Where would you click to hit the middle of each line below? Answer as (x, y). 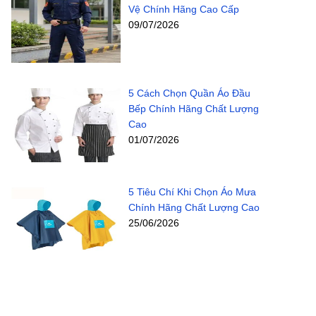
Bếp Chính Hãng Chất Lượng (193, 108)
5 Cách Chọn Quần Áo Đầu (189, 93)
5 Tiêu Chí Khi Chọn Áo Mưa (192, 192)
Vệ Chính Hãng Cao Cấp (183, 9)
